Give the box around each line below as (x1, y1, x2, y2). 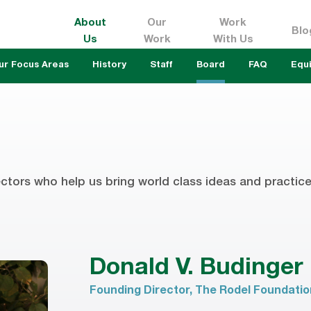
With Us (212, 35, 253, 45)
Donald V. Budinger (90, 258, 304, 282)
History (92, 61, 126, 70)
